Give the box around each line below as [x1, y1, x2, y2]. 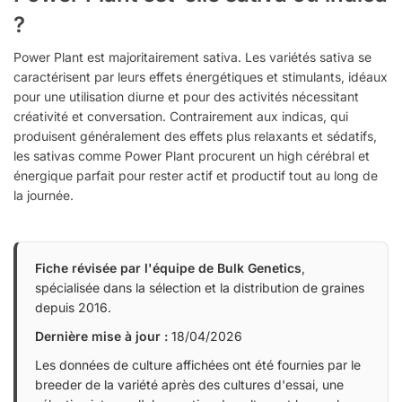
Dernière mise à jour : [35, 328, 168, 344]
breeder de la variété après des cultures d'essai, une [35, 376, 344, 392]
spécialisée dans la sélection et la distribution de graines [35, 279, 364, 295]
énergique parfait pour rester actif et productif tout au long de [13, 167, 378, 183]
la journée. [13, 187, 74, 203]
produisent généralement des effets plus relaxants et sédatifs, [13, 127, 377, 144]
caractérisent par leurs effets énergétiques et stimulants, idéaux [13, 68, 388, 84]
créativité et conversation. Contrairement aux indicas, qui [13, 108, 348, 124]
